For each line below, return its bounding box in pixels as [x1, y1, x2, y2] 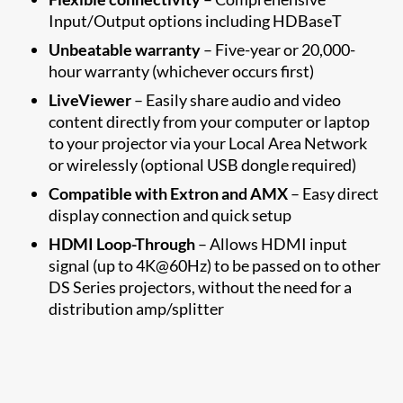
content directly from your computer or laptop [49, 111, 371, 131]
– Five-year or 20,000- [201, 39, 356, 59]
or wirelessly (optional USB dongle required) [49, 154, 357, 175]
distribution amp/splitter [49, 298, 225, 318]
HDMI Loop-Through [49, 233, 196, 254]
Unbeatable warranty [49, 39, 201, 59]
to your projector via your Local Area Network [49, 132, 368, 153]
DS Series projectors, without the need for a [49, 276, 353, 297]
